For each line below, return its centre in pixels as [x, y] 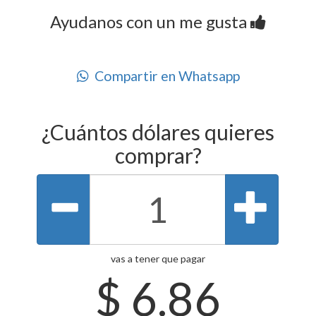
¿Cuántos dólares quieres [158, 132]
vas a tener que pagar [158, 259]
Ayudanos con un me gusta [150, 22]
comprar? [158, 156]
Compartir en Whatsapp [164, 76]
